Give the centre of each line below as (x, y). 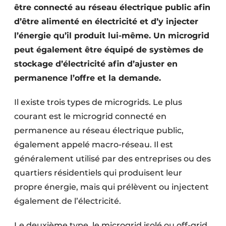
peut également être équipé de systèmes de (109, 50)
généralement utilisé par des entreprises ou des (112, 159)
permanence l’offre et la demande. (88, 78)
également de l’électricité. (68, 201)
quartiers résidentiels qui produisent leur (98, 173)
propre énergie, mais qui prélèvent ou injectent (111, 187)
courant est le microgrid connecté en (90, 116)
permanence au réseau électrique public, (99, 130)
